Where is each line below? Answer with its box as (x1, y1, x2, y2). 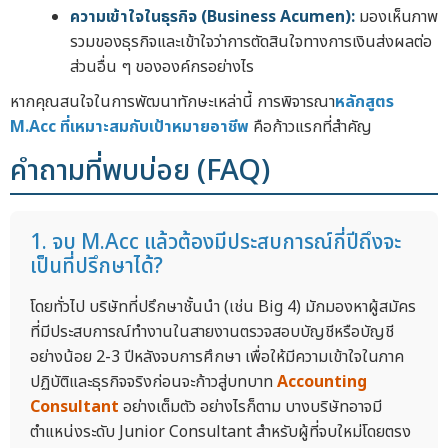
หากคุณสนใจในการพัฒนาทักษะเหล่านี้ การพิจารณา (10, 89, 335, 114)
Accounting (277, 370, 367, 395)
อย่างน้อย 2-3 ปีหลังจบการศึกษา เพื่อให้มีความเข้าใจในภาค (30, 345, 404, 370)
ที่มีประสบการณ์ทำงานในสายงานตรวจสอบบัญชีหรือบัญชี (30, 320, 394, 345)
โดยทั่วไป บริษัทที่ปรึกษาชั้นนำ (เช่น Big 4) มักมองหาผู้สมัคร (30, 295, 416, 320)
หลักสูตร (335, 89, 394, 114)
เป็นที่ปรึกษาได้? (30, 251, 163, 283)
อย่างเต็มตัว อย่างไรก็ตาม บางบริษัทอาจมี (119, 395, 382, 420)
